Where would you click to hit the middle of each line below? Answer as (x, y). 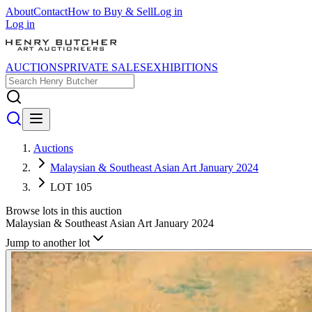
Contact (50, 11)
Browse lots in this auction (64, 211)
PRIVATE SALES (105, 67)
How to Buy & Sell (110, 11)
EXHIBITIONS (182, 67)
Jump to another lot (48, 243)
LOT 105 (71, 187)
